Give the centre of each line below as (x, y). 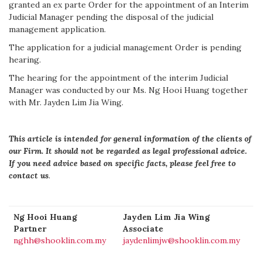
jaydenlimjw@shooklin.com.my (181, 240)
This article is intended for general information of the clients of (130, 139)
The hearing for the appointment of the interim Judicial (118, 78)
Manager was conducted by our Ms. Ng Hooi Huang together (128, 90)
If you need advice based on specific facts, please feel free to (122, 163)
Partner (30, 229)
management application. (57, 29)
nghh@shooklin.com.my (60, 240)
